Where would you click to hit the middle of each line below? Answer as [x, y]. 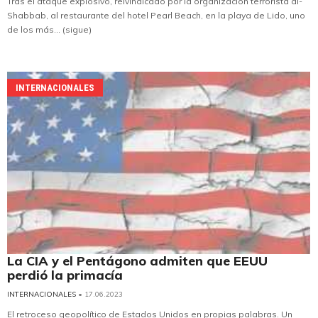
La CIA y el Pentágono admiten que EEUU [137, 261]
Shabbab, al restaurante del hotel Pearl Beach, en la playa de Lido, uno [156, 15]
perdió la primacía [65, 275]
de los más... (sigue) [49, 29]
